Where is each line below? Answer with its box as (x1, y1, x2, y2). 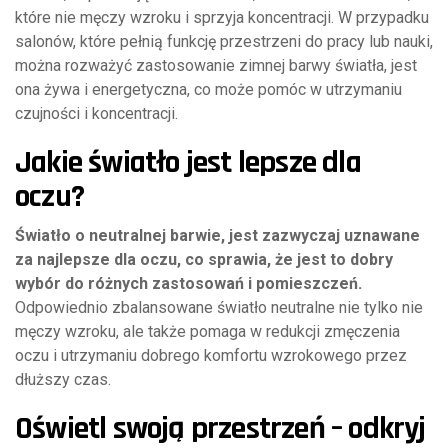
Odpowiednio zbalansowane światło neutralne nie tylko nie (15, 298, 423, 317)
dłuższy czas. (15, 370, 111, 389)
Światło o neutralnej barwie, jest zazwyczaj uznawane (15, 226, 420, 245)
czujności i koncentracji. (15, 104, 178, 123)
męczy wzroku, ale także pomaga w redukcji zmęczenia (15, 322, 400, 341)
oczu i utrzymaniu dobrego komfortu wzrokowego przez (15, 346, 407, 365)
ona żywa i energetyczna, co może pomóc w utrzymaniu (15, 80, 402, 99)
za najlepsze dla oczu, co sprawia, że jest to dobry (15, 250, 393, 269)
